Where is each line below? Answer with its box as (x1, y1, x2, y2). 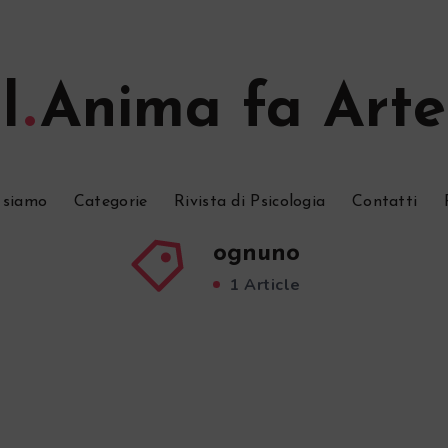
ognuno (212, 242, 300, 266)
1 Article (224, 274, 301, 296)
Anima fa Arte (39, 81, 446, 141)
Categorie (73, 194, 148, 210)
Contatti (351, 194, 418, 210)
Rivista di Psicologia (174, 194, 326, 210)
